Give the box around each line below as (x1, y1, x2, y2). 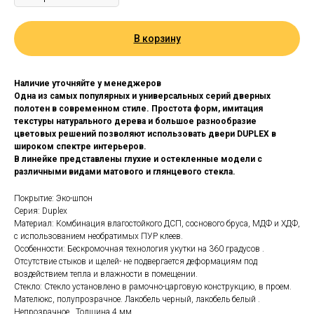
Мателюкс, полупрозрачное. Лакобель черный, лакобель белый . (14, 294, 260, 305)
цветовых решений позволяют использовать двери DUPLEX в (14, 129, 276, 139)
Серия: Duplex (14, 206, 67, 217)
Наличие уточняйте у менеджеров (14, 78, 161, 89)
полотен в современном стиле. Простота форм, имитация (14, 104, 263, 114)
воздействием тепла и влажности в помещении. (14, 269, 198, 280)
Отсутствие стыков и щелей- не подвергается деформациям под (14, 257, 257, 267)
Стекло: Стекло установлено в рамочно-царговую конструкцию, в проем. (14, 282, 292, 292)
